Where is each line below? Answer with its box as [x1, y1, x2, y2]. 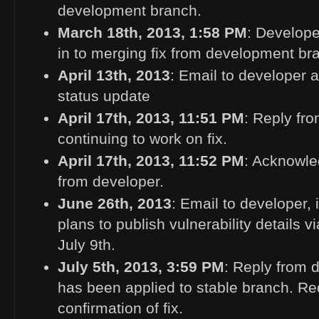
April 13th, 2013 [58, 67, 170, 84]
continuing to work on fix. [58, 130, 227, 147]
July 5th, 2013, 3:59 [58, 258, 202, 276]
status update [58, 88, 150, 105]
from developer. [58, 173, 164, 190]
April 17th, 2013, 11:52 [58, 152, 221, 169]
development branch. [58, 2, 202, 19]
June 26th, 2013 [58, 195, 172, 212]
